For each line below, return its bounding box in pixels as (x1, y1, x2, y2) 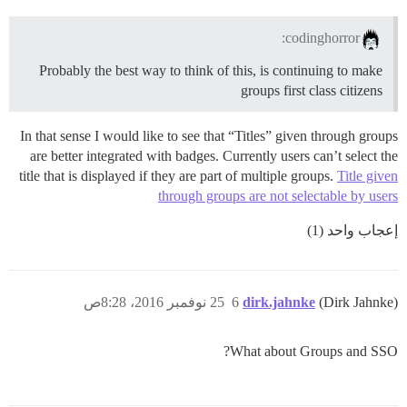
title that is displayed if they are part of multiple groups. (19, 167, 337, 184)
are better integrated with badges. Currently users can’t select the (30, 147, 398, 164)
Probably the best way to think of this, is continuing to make (39, 62, 382, 78)
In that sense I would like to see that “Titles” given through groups (20, 127, 398, 144)
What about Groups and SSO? (230, 342, 398, 359)
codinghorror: (285, 29, 361, 45)
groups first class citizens (241, 82, 382, 98)
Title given (337, 167, 398, 184)
